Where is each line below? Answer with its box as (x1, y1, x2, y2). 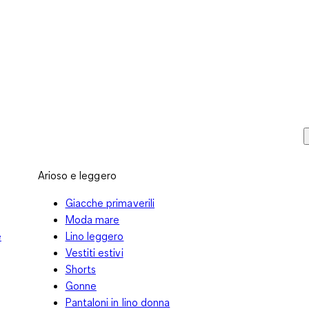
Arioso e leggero (37, 168, 117, 182)
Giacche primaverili (65, 195, 155, 210)
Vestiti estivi (65, 245, 123, 259)
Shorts (65, 261, 96, 276)
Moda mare (65, 212, 120, 226)
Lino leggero (65, 228, 124, 243)
